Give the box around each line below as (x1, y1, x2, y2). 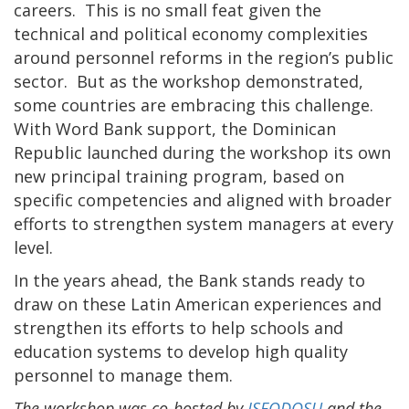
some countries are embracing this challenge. (14, 93, 373, 116)
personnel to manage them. (14, 363, 237, 386)
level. (14, 236, 62, 258)
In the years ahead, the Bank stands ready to (14, 268, 365, 291)
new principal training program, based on (14, 164, 344, 187)
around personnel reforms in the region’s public (14, 46, 393, 68)
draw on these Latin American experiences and (14, 292, 382, 315)
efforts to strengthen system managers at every (14, 212, 393, 235)
